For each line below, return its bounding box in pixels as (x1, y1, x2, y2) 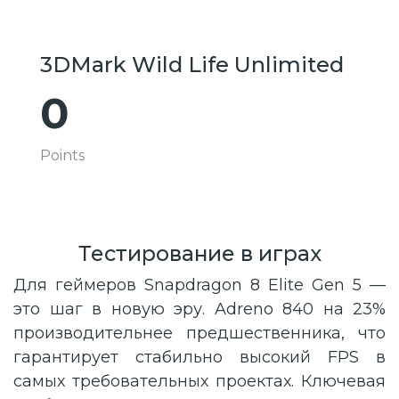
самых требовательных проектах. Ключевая (13, 371, 386, 392)
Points (40, 147, 85, 165)
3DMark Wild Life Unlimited (40, 52, 344, 78)
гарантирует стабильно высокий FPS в (13, 347, 386, 368)
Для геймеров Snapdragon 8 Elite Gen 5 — (13, 275, 386, 296)
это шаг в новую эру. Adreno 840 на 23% (13, 299, 386, 320)
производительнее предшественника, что (13, 323, 386, 344)
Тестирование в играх (77, 240, 322, 267)
